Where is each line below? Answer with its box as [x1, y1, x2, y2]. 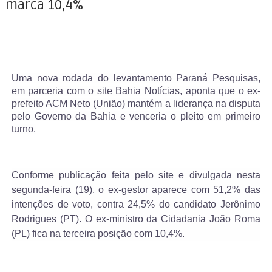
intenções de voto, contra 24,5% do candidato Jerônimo [11, 199, 261, 210]
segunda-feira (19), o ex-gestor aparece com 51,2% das [11, 185, 261, 195]
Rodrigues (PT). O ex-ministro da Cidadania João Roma [11, 214, 261, 225]
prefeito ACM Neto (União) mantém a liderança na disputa [11, 98, 261, 109]
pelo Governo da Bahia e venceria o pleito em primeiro [11, 111, 261, 122]
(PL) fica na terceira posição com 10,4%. [11, 228, 185, 239]
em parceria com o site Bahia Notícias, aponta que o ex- [11, 86, 261, 97]
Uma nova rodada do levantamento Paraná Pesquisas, [11, 73, 261, 84]
